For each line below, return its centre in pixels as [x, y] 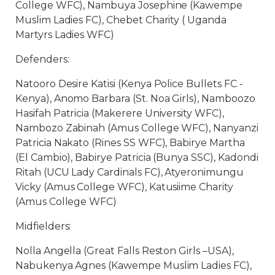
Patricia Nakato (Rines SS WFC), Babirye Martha [130, 143]
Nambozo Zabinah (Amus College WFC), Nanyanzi [137, 128]
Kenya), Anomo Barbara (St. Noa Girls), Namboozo [135, 99]
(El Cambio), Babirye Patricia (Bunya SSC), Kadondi [137, 157]
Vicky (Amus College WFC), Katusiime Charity [124, 187]
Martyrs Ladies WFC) [65, 35]
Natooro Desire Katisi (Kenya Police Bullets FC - [129, 84]
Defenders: [42, 59]
